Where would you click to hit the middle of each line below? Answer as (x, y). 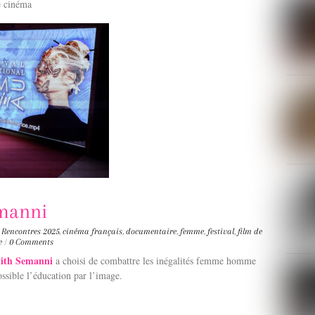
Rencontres (21, 231)
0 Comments (31, 242)
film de (250, 231)
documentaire (151, 231)
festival (221, 231)
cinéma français (92, 231)
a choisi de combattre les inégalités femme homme (156, 260)
